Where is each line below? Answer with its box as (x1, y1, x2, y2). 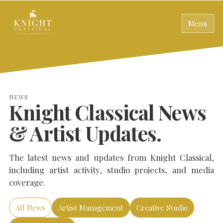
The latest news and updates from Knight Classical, (9, 152, 214, 163)
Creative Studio (136, 203, 188, 213)
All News (15, 203, 45, 213)
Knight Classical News (9, 99, 206, 125)
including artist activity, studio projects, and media (9, 164, 214, 175)
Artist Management (58, 203, 123, 213)
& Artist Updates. (9, 119, 162, 146)
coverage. (9, 177, 45, 188)
